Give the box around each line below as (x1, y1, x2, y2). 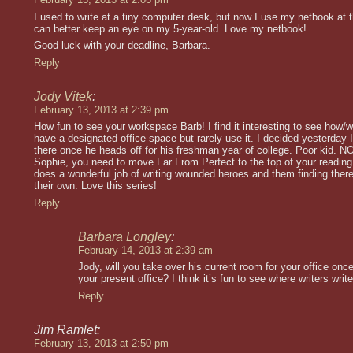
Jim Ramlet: (34, 322, 100, 336)
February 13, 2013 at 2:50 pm (34, 336, 169, 349)
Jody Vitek (34, 89, 92, 103)
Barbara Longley (78, 229, 171, 243)
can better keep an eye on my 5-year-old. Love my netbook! (34, 22, 307, 35)
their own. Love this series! (34, 180, 157, 192)
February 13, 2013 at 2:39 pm (34, 103, 169, 116)
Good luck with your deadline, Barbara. (34, 39, 210, 52)
